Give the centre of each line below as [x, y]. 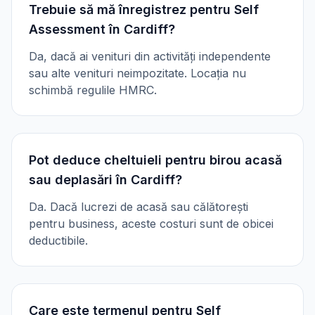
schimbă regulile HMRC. [93, 90]
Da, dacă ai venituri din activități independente [150, 56]
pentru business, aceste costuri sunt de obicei [151, 224]
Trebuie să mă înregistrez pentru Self [144, 9]
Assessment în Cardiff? [102, 29]
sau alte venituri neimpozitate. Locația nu [137, 73]
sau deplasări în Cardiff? [105, 180]
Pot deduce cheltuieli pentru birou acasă [155, 160]
